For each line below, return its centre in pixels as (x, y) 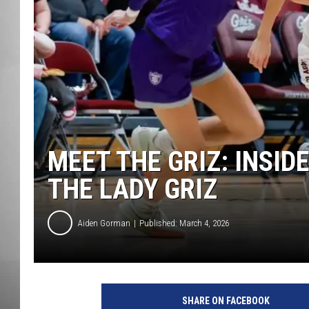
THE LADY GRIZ (132, 190)
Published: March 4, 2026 (184, 223)
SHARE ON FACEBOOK (226, 301)
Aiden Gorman (104, 223)
